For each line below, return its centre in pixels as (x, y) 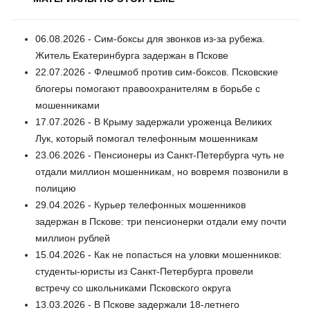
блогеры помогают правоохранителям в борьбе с (148, 88)
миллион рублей (73, 238)
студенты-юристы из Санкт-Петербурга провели (144, 271)
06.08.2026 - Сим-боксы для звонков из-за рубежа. (150, 38)
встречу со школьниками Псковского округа (133, 288)
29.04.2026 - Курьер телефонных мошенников (140, 204)
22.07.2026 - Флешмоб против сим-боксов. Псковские (157, 72)
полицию (56, 188)
